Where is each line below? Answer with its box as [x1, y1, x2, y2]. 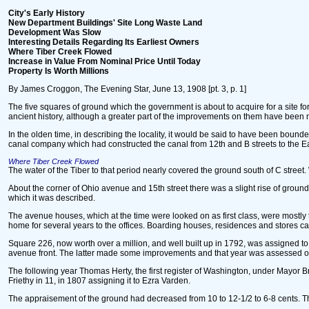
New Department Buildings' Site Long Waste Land [8, 18, 202, 28]
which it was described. [8, 193, 95, 203]
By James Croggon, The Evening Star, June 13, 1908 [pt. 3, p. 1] [8, 84, 246, 94]
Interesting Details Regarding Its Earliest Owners [8, 37, 199, 47]
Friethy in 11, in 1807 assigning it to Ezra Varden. [8, 276, 190, 286]
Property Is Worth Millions [8, 66, 109, 76]
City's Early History [8, 8, 85, 18]
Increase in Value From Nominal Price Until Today [8, 57, 201, 66]
